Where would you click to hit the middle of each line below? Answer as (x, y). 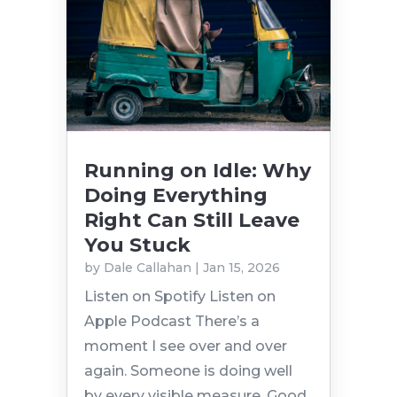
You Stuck (137, 245)
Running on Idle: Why (197, 171)
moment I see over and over (185, 346)
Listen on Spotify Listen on (179, 297)
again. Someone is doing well (188, 371)
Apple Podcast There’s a (171, 322)
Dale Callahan (147, 268)
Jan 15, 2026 (241, 268)
